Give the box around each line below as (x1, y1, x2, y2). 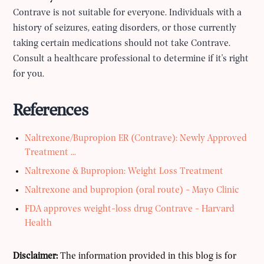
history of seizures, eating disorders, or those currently (13, 24, 237, 34)
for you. (13, 70, 45, 80)
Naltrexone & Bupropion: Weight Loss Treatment (25, 167, 224, 177)
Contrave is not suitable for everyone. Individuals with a (13, 8, 242, 18)
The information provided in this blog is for (58, 252, 237, 262)
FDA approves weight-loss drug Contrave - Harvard (25, 204, 235, 214)
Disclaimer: (13, 252, 58, 262)
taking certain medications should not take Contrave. (13, 39, 231, 49)
